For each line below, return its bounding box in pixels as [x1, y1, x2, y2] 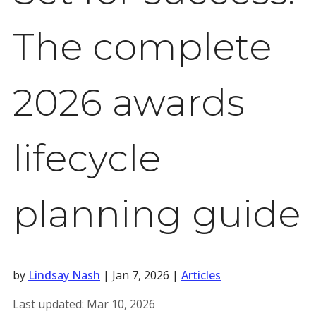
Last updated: [13, 296, 87, 312]
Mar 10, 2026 [87, 296, 155, 312]
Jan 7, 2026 [112, 267, 169, 283]
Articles [181, 267, 221, 283]
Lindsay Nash [28, 267, 100, 283]
